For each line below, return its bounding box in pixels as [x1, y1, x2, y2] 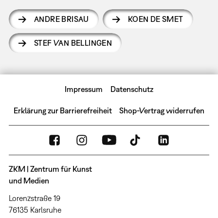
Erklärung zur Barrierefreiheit [13, 106, 112, 115]
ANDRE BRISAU [34, 14, 89, 23]
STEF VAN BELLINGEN [34, 38, 112, 47]
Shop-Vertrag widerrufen [119, 106, 205, 115]
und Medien [8, 176, 49, 185]
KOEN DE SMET [127, 14, 183, 23]
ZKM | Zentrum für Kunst [8, 164, 92, 173]
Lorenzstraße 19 [8, 193, 60, 202]
